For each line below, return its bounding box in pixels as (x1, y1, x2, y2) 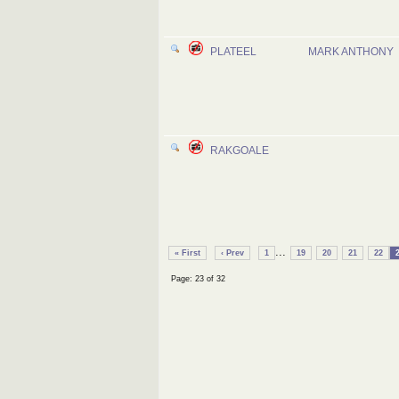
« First (175, 248, 200, 257)
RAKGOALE (210, 145, 269, 156)
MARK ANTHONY (308, 46, 394, 57)
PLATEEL (210, 46, 256, 57)
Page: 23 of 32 (171, 273, 225, 283)
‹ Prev (221, 248, 244, 257)
